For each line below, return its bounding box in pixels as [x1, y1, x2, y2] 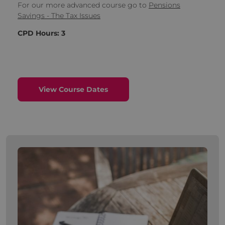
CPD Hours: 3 [17, 29, 65, 38]
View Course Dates [38, 85, 108, 94]
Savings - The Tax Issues [17, 11, 100, 21]
